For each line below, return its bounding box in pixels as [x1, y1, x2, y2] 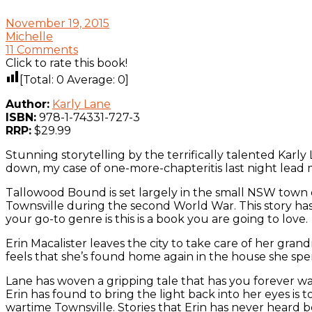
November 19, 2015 [6, 16, 109, 30]
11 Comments [6, 42, 78, 56]
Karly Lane [52, 97, 111, 111]
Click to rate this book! [6, 56, 127, 70]
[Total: [19, 72, 56, 86]
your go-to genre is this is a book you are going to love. [6, 212, 308, 226]
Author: [6, 97, 49, 111]
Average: [64, 72, 118, 86]
